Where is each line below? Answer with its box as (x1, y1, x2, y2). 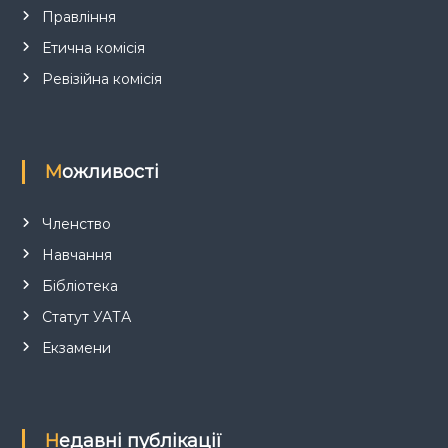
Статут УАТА (41, 308, 131, 326)
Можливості (61, 161, 159, 183)
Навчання (41, 246, 112, 264)
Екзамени (41, 339, 111, 357)
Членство (41, 215, 111, 233)
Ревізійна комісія (41, 70, 162, 88)
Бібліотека (41, 277, 118, 295)
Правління (41, 8, 116, 26)
